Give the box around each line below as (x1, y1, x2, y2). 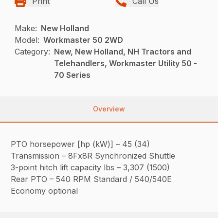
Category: (15, 47, 51, 57)
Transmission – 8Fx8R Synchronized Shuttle (11, 151, 176, 161)
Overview (93, 105, 125, 113)
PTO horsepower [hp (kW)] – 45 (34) (11, 139, 150, 149)
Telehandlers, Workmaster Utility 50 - (54, 58, 198, 69)
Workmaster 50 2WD (43, 35, 124, 45)
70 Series (54, 70, 91, 80)
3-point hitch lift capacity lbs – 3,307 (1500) (11, 163, 170, 173)
